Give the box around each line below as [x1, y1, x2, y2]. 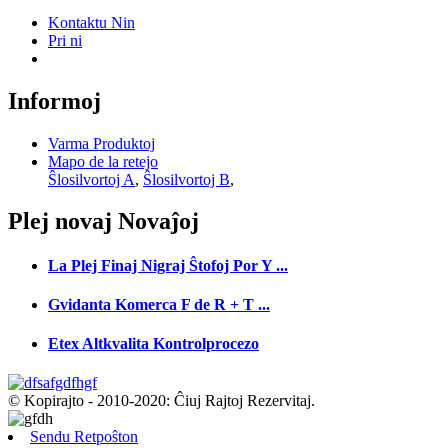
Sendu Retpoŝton [30, 428, 138, 446]
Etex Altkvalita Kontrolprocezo [48, 335, 259, 353]
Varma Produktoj [48, 134, 155, 152]
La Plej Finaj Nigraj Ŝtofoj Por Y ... [48, 256, 288, 274]
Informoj [8, 87, 101, 114]
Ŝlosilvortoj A [48, 170, 135, 188]
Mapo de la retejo [48, 152, 158, 170]
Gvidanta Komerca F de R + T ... [48, 295, 270, 313]
